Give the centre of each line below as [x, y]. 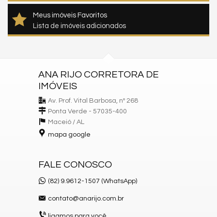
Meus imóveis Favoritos [70, 15]
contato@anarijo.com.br [86, 198]
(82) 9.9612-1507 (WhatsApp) [93, 181]
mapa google [69, 134]
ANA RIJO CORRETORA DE [99, 74]
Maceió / [62, 122]
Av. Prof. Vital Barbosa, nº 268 [93, 101]
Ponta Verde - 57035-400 [87, 111]
